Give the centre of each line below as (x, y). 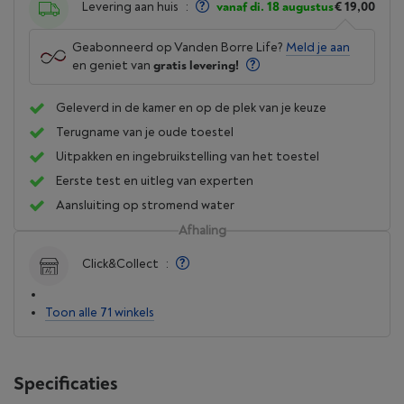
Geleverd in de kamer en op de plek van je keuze (191, 108)
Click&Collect (120, 264)
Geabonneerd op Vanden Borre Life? (179, 47)
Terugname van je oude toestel (145, 132)
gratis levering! (195, 65)
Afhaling (202, 230)
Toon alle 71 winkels (100, 312)
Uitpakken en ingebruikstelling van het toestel (188, 156)
